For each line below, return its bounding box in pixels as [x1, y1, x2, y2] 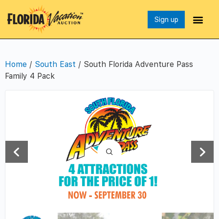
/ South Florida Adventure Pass [76, 60, 193, 69]
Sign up [154, 15, 178, 23]
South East [35, 60, 76, 69]
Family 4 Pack [5, 71, 55, 81]
